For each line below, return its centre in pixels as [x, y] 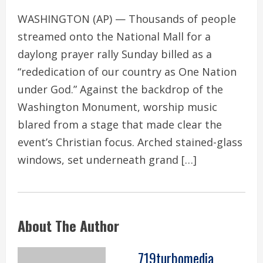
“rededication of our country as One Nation [127, 71]
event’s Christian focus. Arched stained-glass [130, 142]
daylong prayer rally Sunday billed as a [115, 54]
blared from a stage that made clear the [120, 124]
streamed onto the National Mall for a [114, 36]
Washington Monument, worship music [117, 107]
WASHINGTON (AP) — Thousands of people [127, 18]
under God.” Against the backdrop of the [120, 89]
